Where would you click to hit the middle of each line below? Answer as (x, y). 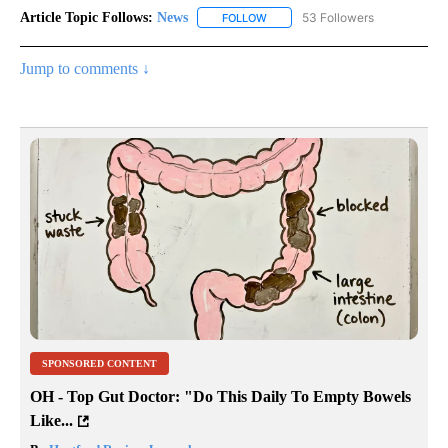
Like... (51, 421)
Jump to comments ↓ (85, 68)
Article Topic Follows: (86, 17)
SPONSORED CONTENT (99, 364)
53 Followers (338, 17)
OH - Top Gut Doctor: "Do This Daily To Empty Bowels (220, 397)
